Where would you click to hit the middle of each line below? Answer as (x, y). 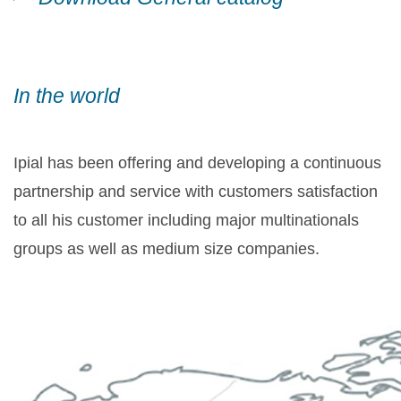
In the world (67, 96)
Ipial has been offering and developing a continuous (197, 163)
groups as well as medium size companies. (166, 249)
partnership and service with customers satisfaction (196, 192)
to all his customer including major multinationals (186, 221)
